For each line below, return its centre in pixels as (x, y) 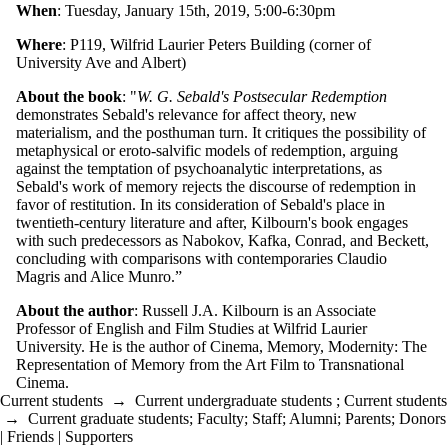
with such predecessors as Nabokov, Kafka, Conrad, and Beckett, (222, 240)
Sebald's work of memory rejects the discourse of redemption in (216, 186)
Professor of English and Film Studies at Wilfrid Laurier (191, 328)
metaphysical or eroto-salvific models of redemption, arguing (207, 150)
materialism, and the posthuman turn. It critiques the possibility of (221, 132)
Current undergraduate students (233, 400)
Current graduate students (108, 418)
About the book (69, 96)
